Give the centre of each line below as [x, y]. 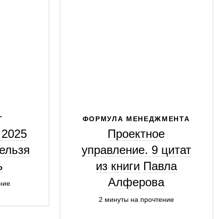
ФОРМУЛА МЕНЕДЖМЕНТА [136, 119]
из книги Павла [136, 166]
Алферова [136, 182]
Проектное [136, 134]
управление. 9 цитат [136, 150]
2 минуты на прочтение [136, 199]
